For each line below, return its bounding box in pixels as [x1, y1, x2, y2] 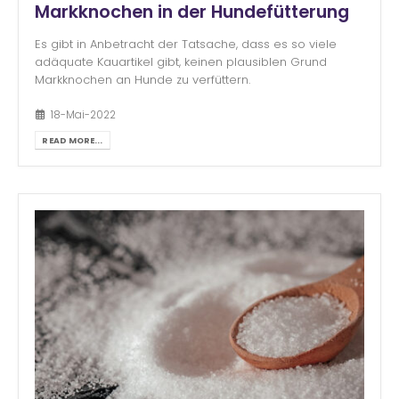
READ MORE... [42, 134, 103, 146]
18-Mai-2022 [50, 107, 116, 122]
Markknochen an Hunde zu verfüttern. [35, 71, 254, 89]
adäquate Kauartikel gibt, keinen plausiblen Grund [35, 53, 327, 71]
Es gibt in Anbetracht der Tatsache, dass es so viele [35, 36, 337, 53]
